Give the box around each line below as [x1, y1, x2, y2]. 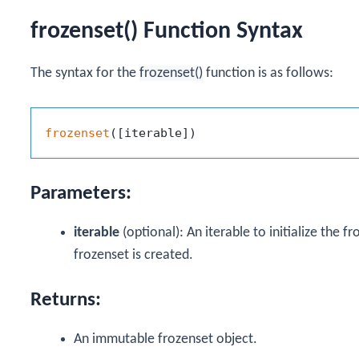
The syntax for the [30, 65, 139, 81]
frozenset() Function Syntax [30, 18, 303, 44]
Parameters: [30, 184, 131, 204]
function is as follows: [203, 65, 333, 81]
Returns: [30, 290, 101, 311]
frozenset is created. [74, 248, 193, 264]
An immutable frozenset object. [74, 332, 257, 348]
